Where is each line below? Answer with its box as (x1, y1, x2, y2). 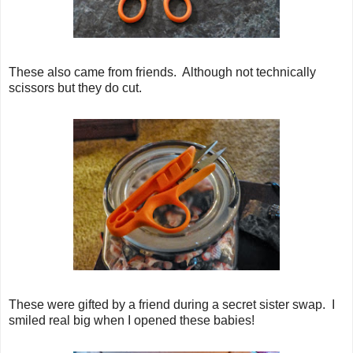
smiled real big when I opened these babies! (9, 313, 255, 327)
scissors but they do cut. (9, 80, 142, 95)
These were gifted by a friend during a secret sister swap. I (9, 297, 335, 311)
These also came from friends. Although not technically (9, 65, 316, 79)
